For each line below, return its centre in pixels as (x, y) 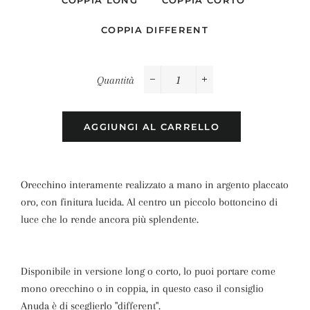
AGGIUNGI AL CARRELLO (152, 127)
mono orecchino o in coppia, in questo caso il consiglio (142, 289)
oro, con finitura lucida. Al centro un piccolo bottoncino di (149, 202)
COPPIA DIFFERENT (155, 30)
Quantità (116, 80)
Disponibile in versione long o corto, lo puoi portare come (148, 271)
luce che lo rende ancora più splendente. (110, 219)
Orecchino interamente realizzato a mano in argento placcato (155, 185)
